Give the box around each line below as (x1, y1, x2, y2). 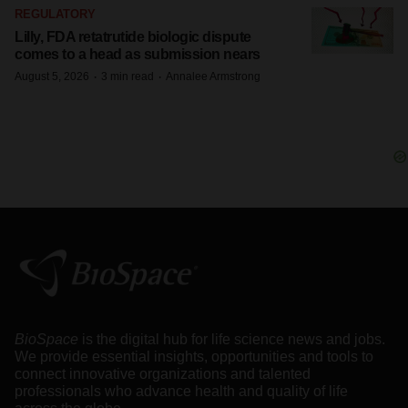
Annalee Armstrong (166, 70, 260, 83)
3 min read (101, 70, 154, 83)
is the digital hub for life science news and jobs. (82, 331, 385, 347)
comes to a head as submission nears (15, 46, 260, 62)
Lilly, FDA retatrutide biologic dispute (15, 29, 251, 45)
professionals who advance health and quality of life (15, 382, 348, 399)
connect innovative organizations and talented (15, 365, 311, 382)
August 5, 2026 (15, 70, 89, 83)
